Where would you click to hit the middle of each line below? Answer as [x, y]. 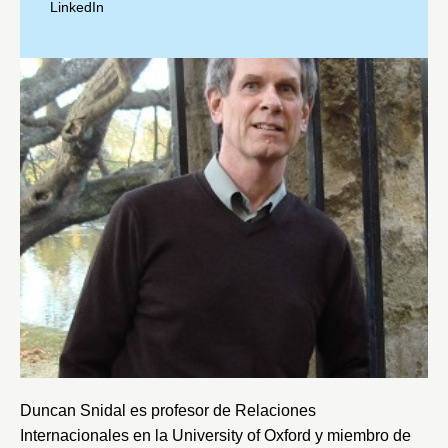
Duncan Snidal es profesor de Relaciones [168, 410]
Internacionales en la [96, 435]
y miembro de [361, 435]
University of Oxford [241, 435]
